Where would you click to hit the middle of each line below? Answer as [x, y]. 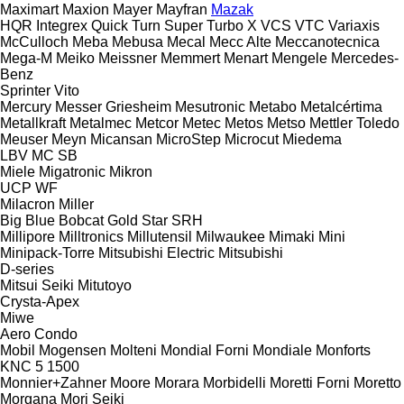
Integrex [62, 25]
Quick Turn [126, 25]
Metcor [157, 123]
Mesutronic [210, 106]
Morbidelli [234, 382]
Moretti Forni [310, 382]
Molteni [133, 350]
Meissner [128, 58]
